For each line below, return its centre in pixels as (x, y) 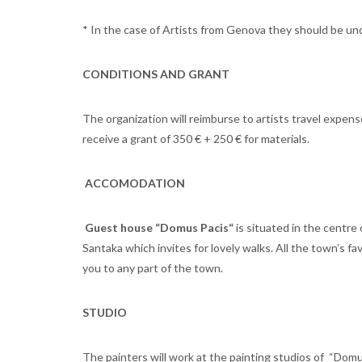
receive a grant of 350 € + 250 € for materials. (196, 139)
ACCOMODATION (135, 183)
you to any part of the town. (153, 268)
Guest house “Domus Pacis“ (159, 228)
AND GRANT (195, 74)
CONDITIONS (121, 74)
